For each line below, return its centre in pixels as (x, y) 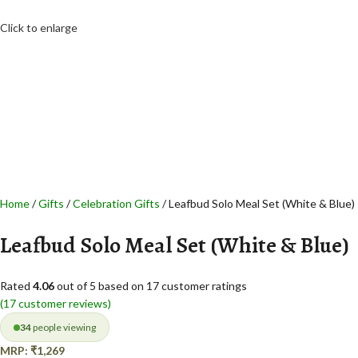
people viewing (64, 328)
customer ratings (203, 286)
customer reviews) (64, 304)
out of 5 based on (100, 286)
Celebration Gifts (117, 204)
